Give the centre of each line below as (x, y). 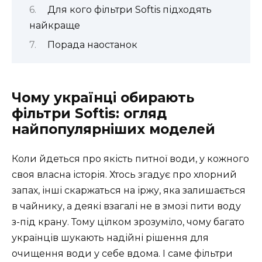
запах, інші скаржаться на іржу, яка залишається (129, 191)
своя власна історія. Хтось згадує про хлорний (124, 175)
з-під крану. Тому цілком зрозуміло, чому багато (128, 222)
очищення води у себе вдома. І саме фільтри (122, 254)
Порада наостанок (92, 44)
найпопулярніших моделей (113, 130)
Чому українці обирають (103, 98)
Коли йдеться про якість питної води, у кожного (130, 159)
